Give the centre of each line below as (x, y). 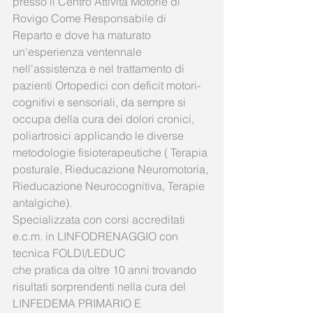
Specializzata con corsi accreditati (100, 219)
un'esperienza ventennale (79, 51)
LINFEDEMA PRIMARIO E (78, 303)
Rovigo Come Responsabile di (91, 18)
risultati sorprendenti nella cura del (101, 286)
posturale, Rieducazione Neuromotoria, (112, 169)
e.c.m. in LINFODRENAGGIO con (97, 236)
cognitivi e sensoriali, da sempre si (101, 102)
